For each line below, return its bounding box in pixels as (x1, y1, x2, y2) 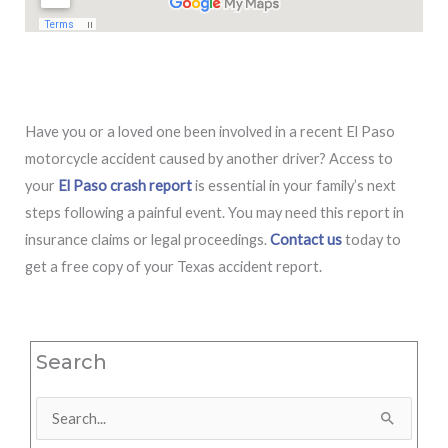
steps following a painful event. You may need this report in (25, 204, 404, 222)
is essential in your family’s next (192, 177, 396, 195)
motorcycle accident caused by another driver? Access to (25, 150, 393, 168)
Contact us (270, 231, 342, 249)
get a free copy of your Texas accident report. (25, 258, 322, 276)
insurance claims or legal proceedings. (25, 231, 270, 249)
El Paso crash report (58, 177, 192, 195)
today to (342, 231, 401, 249)
